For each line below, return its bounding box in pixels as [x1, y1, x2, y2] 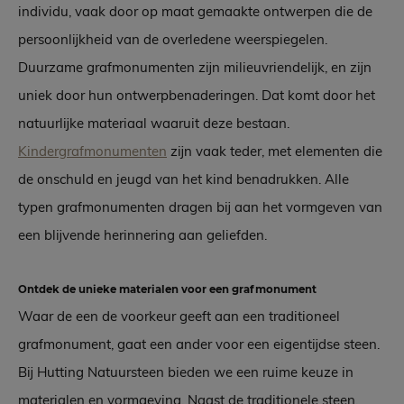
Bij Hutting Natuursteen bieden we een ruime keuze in [18, 363, 353, 381]
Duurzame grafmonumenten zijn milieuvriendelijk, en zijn [18, 59, 372, 77]
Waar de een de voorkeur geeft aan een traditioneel [18, 308, 340, 326]
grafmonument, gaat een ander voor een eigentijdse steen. [18, 335, 380, 353]
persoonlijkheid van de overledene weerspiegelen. [18, 31, 327, 49]
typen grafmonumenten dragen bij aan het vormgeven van [18, 198, 382, 216]
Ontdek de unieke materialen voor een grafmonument [18, 283, 317, 297]
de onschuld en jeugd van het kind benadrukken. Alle [18, 170, 349, 188]
